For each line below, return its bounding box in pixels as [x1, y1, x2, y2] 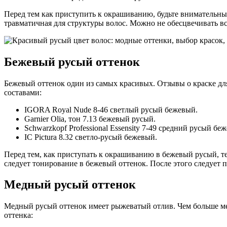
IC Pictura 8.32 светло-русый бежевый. [24, 132, 157, 141]
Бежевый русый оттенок [4, 55, 140, 68]
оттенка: [4, 211, 33, 220]
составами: [4, 88, 42, 97]
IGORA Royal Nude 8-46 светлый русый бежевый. [24, 105, 198, 114]
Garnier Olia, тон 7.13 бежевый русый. [24, 114, 156, 123]
